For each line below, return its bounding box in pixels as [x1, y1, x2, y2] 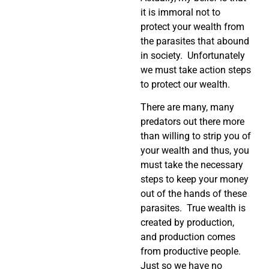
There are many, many [141, 101, 234, 113]
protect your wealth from [141, 20, 244, 32]
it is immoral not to [141, 6, 220, 18]
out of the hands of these [141, 187, 247, 199]
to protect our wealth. [141, 78, 230, 90]
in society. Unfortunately [141, 49, 245, 61]
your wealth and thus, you [141, 144, 249, 156]
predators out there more [141, 115, 244, 127]
